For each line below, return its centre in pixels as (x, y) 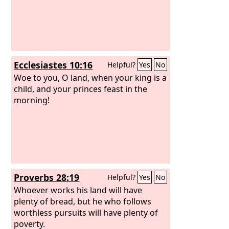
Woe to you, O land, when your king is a (90, 77)
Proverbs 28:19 (47, 177)
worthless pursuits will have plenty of (86, 212)
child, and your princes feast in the (81, 89)
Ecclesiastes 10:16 (53, 65)
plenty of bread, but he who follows (83, 201)
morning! (32, 100)
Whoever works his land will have (78, 190)
